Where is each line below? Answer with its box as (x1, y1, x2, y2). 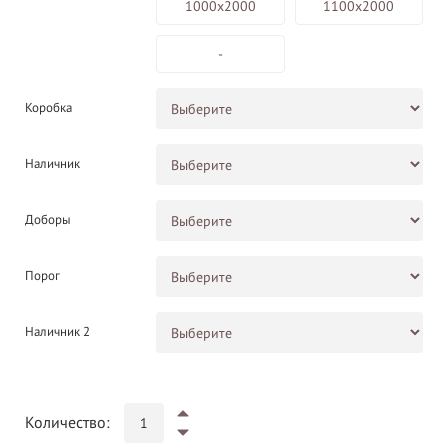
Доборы (25, 212, 71, 229)
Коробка (25, 100, 72, 117)
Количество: (25, 414, 110, 433)
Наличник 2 (25, 324, 90, 341)
